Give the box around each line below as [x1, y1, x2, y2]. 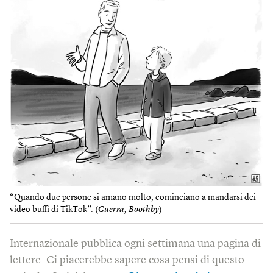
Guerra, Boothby [98, 205, 159, 214]
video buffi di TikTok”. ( [10, 205, 98, 214]
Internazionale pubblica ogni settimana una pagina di [10, 238, 261, 249]
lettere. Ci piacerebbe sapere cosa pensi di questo [10, 254, 244, 266]
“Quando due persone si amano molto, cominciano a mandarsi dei [10, 193, 256, 202]
